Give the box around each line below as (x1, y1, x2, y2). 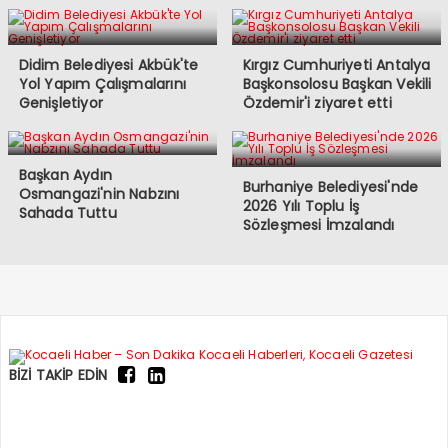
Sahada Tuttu (18, 203, 117, 223)
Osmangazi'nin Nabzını (18, 184, 180, 204)
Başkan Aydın (18, 165, 112, 185)
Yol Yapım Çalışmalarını (18, 74, 187, 94)
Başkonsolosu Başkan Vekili (242, 74, 432, 94)
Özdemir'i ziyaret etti (242, 93, 392, 113)
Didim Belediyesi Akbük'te (18, 55, 199, 75)
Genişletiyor (18, 93, 103, 113)
